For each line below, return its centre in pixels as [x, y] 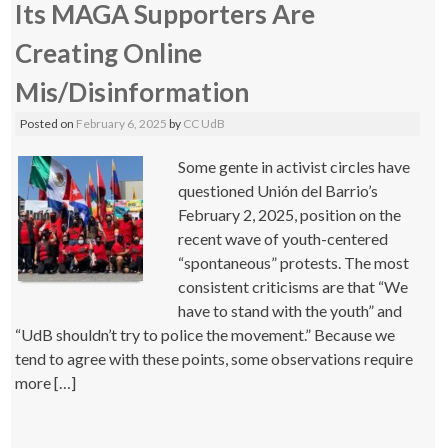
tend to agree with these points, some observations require [214, 358]
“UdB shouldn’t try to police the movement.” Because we [205, 334]
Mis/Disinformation [135, 92]
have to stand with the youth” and [290, 310]
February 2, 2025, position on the [290, 214]
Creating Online [109, 53]
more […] [46, 382]
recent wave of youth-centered [283, 238]
